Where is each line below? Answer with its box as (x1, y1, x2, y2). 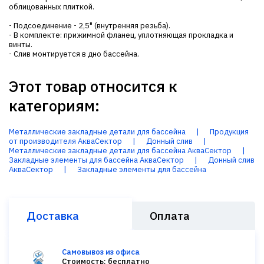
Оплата (150, 209, 190, 223)
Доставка (27, 209, 79, 223)
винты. (9, 39, 32, 49)
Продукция (210, 127, 249, 137)
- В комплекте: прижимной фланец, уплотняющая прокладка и (9, 30, 233, 40)
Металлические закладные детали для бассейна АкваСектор (9, 146, 232, 156)
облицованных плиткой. (9, 2, 94, 12)
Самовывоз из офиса (62, 247, 140, 257)
